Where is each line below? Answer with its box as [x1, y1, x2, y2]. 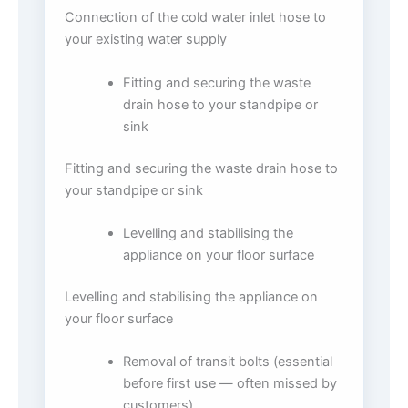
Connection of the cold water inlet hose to [65, 9, 326, 26]
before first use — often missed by [122, 375, 337, 393]
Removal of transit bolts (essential [122, 353, 332, 371]
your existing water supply [65, 31, 227, 48]
